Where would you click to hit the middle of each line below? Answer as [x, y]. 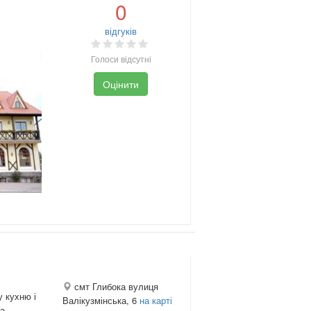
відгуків [121, 31]
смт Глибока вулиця [115, 286]
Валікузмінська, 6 [101, 300]
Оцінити [121, 84]
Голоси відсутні [121, 58]
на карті [155, 300]
